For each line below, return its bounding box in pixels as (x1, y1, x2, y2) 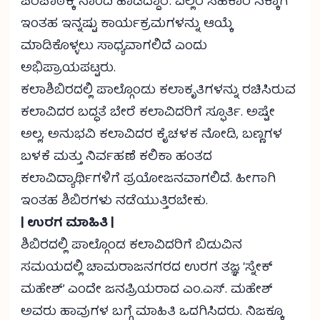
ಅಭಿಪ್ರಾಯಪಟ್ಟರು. (21, 58, 116, 81)
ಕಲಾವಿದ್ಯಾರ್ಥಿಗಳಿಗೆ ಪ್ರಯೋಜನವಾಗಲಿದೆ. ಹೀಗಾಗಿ (21, 169, 276, 191)
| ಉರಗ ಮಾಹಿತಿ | (21, 213, 114, 236)
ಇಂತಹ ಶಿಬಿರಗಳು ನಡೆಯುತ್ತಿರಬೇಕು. (21, 191, 208, 214)
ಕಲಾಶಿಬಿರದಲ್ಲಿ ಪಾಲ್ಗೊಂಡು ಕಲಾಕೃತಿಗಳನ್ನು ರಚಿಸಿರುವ (21, 80, 296, 103)
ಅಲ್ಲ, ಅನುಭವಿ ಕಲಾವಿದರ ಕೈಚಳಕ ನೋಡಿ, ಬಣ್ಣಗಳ (21, 124, 282, 147)
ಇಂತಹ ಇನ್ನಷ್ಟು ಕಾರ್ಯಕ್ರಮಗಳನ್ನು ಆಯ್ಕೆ (21, 14, 233, 36)
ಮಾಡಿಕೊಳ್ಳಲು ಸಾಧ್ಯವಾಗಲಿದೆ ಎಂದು (21, 36, 207, 59)
